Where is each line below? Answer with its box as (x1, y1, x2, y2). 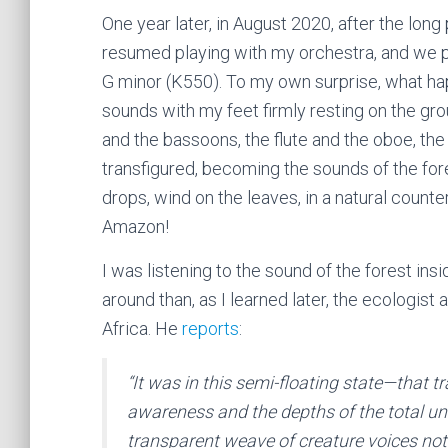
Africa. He (102, 317, 182, 339)
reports (182, 317, 239, 339)
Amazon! (102, 215, 169, 237)
